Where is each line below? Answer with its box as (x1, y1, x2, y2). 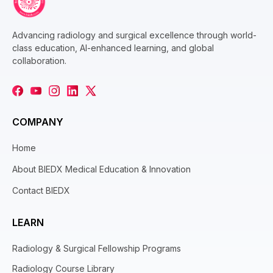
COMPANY (12, 115, 63, 128)
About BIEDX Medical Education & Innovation (12, 163, 191, 174)
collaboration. (12, 55, 66, 66)
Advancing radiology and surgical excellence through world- (12, 29, 257, 40)
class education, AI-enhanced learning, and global (12, 42, 214, 53)
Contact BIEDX (12, 185, 70, 196)
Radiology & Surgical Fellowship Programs (12, 243, 181, 253)
